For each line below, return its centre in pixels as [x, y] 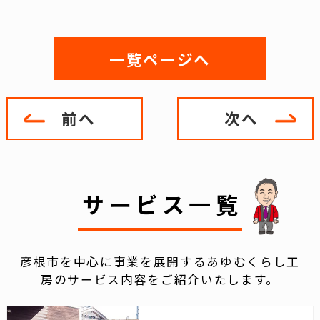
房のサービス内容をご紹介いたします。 [160, 280]
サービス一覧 [162, 204]
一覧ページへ [160, 59]
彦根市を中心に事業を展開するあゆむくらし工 [160, 262]
